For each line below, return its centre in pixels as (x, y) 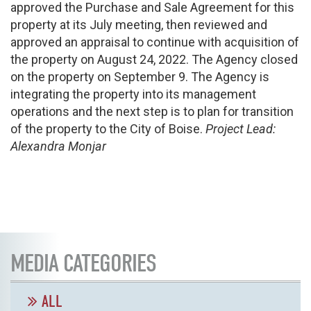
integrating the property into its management (133, 94)
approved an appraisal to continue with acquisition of (155, 42)
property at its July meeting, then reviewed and (139, 24)
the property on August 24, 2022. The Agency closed (154, 59)
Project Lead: (241, 128)
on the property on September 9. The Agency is (140, 76)
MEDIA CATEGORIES (83, 264)
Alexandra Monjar (58, 146)
